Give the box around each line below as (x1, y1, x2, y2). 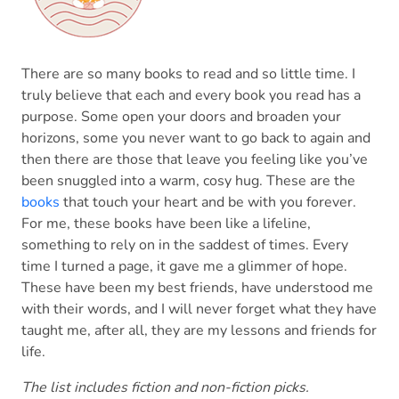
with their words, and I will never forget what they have (21, 299, 377, 320)
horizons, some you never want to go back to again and (21, 128, 370, 149)
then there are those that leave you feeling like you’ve (21, 150, 368, 170)
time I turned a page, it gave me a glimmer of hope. (21, 256, 347, 277)
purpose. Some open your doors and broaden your (21, 107, 341, 127)
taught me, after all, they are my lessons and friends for (21, 321, 377, 341)
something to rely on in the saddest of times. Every (21, 235, 348, 256)
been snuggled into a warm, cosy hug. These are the (21, 171, 355, 191)
